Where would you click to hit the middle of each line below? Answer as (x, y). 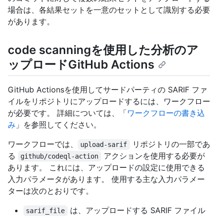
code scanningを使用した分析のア (103, 50)
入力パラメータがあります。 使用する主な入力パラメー (106, 179)
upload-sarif (104, 145)
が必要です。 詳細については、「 (67, 113)
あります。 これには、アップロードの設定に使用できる (106, 168)
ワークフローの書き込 (166, 113)
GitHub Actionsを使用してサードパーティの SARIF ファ (108, 90)
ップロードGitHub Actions (81, 64)
